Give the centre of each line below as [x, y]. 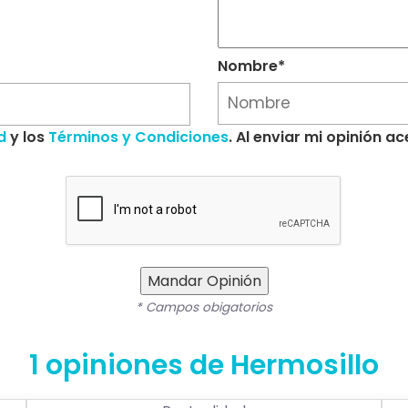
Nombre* [251, 66]
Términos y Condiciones [138, 138]
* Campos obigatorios [204, 308]
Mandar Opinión [204, 281]
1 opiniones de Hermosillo [204, 366]
